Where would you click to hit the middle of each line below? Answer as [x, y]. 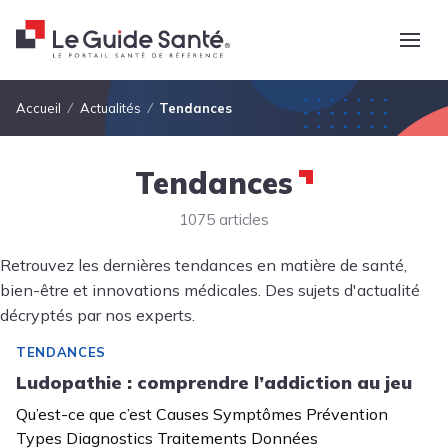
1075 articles [224, 219]
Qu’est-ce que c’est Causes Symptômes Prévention [202, 414]
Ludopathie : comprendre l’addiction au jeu [214, 382]
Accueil [38, 108]
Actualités [110, 108]
